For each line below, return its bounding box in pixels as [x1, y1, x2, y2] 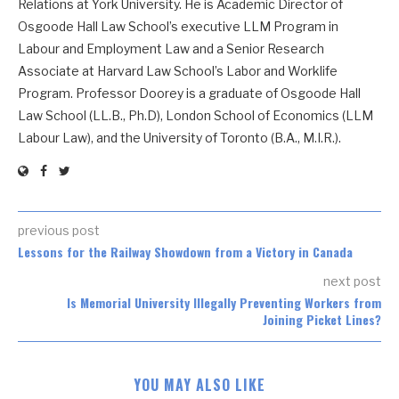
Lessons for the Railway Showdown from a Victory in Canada [18, 241, 353, 261]
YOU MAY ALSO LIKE [134, 373, 265, 395]
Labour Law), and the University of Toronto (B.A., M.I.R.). [18, 129, 341, 145]
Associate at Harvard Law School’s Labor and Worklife [18, 62, 338, 78]
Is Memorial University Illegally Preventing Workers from [67, 292, 381, 312]
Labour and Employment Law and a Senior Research [18, 40, 324, 56]
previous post [18, 222, 100, 238]
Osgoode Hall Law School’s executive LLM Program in [18, 18, 338, 34]
